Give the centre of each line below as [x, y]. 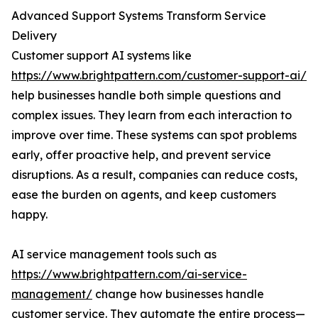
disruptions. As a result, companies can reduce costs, [154, 175]
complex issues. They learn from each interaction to [152, 115]
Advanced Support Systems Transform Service [139, 16]
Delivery [34, 36]
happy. [29, 215]
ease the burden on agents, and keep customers [144, 195]
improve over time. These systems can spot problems [154, 135]
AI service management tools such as [114, 254]
